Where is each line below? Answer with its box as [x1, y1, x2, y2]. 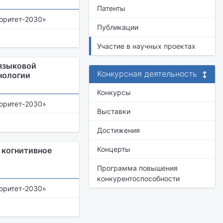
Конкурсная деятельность [97, 69, 197, 79]
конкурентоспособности [97, 174, 180, 183]
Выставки [97, 107, 130, 115]
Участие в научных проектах [97, 42, 196, 50]
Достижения [97, 126, 140, 134]
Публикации [97, 23, 138, 31]
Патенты [97, 4, 125, 12]
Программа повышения [97, 164, 178, 172]
